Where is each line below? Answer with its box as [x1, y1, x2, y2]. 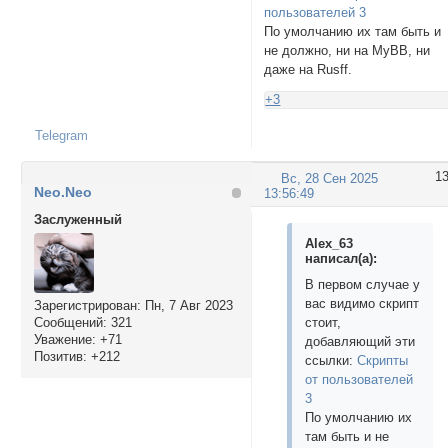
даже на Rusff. [264, 62, 353, 78]
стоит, [305, 314, 342, 330]
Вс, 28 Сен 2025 [281, 170, 379, 186]
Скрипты [357, 352, 409, 368]
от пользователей [305, 371, 414, 387]
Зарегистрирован [33, 298, 137, 314]
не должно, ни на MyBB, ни [264, 43, 431, 59]
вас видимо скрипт [305, 295, 420, 311]
